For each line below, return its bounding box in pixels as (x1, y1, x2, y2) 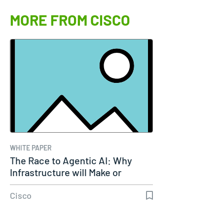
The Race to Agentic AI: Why (10, 154, 132, 166)
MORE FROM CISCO (10, 10, 130, 29)
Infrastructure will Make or (10, 166, 121, 178)
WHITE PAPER (10, 143, 52, 152)
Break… (10, 178, 42, 190)
